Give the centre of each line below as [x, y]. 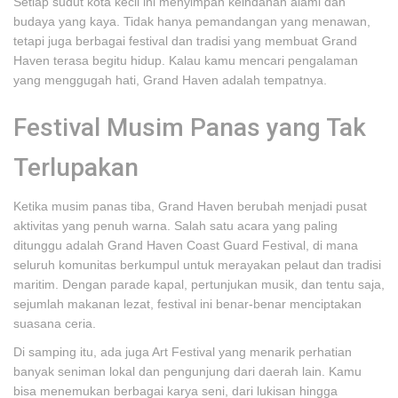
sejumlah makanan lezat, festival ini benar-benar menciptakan [187, 304]
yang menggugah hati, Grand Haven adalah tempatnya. [170, 80]
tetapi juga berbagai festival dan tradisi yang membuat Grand [185, 41]
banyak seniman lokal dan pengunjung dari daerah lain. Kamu [187, 371]
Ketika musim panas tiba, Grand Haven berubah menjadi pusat [190, 206]
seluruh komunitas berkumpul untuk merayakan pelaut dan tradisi [197, 265]
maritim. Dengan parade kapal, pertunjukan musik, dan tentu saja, [199, 284]
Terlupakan [76, 167]
